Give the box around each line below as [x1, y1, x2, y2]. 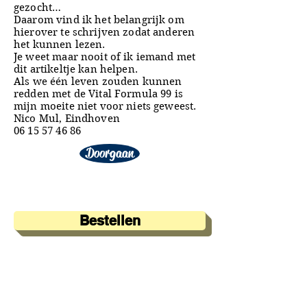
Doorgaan [86, 145, 134, 162]
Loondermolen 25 [13, 283, 100, 295]
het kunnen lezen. [14, 38, 106, 51]
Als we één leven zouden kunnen [14, 75, 182, 88]
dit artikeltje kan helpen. [14, 63, 138, 75]
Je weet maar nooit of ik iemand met [14, 51, 196, 63]
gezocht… [14, 1, 62, 14]
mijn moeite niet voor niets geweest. [14, 100, 197, 112]
